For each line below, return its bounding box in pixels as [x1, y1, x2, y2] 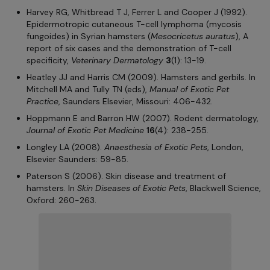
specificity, [27, 55, 71, 66]
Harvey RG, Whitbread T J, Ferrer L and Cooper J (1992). [27, 7, 247, 18]
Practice [27, 96, 58, 107]
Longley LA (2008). [27, 142, 104, 153]
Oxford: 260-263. [27, 195, 96, 206]
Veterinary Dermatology [71, 55, 163, 66]
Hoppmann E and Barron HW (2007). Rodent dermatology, [27, 113, 259, 124]
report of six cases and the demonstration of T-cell [27, 43, 231, 54]
